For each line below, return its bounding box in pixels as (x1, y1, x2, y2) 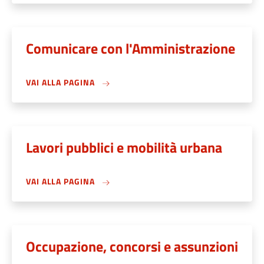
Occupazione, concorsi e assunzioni (26, 236, 238, 257)
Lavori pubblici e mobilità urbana (26, 137, 222, 158)
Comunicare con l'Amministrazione (26, 38, 235, 59)
